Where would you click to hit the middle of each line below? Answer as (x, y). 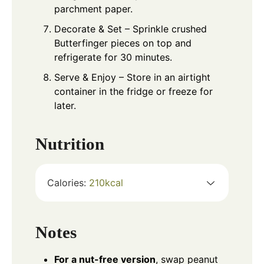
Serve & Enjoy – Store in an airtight (132, 77)
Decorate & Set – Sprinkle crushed (131, 29)
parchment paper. (93, 9)
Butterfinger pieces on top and (123, 43)
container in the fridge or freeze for (133, 91)
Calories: (68, 182)
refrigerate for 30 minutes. (113, 57)
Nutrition (70, 143)
